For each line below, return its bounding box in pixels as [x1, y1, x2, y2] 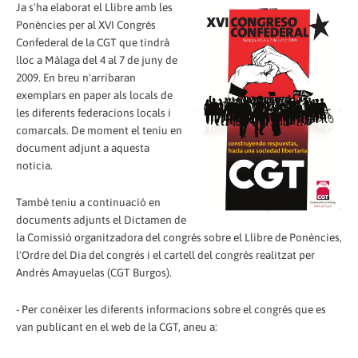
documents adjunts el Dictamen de [16, 213, 186, 226]
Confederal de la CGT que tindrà [16, 35, 169, 49]
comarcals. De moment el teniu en [16, 123, 182, 137]
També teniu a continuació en [16, 195, 161, 209]
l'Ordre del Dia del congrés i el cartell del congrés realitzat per [16, 248, 315, 261]
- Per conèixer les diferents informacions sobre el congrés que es [16, 302, 326, 316]
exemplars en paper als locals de [16, 88, 173, 101]
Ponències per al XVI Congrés [16, 18, 156, 31]
